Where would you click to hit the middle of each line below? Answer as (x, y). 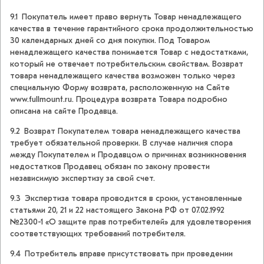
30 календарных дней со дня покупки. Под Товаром (110, 41)
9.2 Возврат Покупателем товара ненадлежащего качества (125, 131)
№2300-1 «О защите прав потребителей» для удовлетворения (131, 222)
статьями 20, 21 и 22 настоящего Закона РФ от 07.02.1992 (117, 210)
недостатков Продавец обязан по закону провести (110, 167)
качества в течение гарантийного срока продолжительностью (132, 29)
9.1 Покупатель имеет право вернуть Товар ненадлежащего (126, 17)
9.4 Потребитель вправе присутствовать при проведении (121, 254)
